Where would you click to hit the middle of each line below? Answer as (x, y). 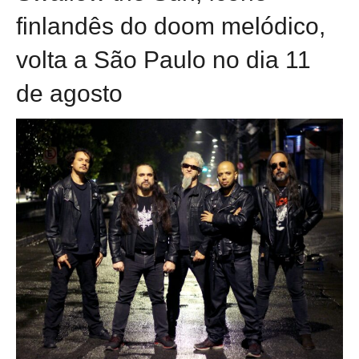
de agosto (69, 93)
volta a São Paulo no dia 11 (163, 59)
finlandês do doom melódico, (171, 26)
